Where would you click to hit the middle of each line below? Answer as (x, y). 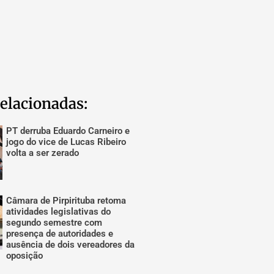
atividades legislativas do (59, 212)
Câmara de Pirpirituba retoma (66, 201)
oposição (25, 256)
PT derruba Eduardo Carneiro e (68, 131)
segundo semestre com (54, 223)
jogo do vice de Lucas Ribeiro (66, 142)
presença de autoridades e (60, 234)
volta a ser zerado (43, 153)
